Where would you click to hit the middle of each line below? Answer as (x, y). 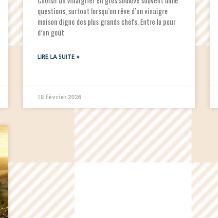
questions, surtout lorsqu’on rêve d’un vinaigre (103, 11)
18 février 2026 (60, 97)
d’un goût (51, 32)
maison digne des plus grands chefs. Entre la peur (107, 22)
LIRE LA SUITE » (59, 57)
